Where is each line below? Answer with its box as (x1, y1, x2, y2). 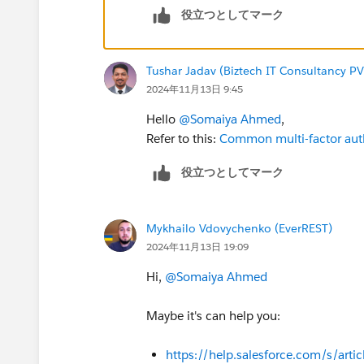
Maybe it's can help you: (146, 307, 280, 323)
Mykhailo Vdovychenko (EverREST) (146, 220, 332, 236)
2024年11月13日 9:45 (146, 81, 243, 96)
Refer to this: (146, 130, 219, 146)
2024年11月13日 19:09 (146, 239, 249, 253)
